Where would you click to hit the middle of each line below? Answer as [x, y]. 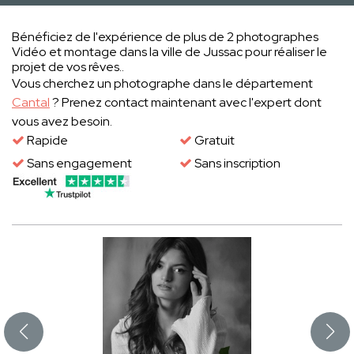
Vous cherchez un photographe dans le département [162, 84]
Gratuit [213, 141]
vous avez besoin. [62, 122]
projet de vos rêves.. [68, 67]
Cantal [31, 103]
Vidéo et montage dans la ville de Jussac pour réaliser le [169, 52]
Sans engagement [78, 164]
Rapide [46, 141]
